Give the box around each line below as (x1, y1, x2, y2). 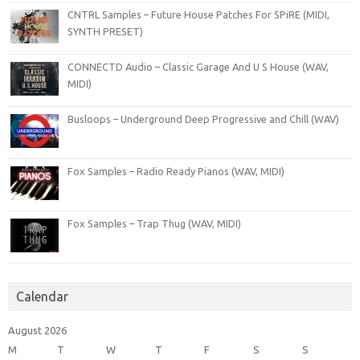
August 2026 (8, 324, 67, 336)
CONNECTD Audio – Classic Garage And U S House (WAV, (67, 60, 329, 72)
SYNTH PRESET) (67, 25, 143, 37)
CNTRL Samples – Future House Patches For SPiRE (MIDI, (67, 8, 329, 20)
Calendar (16, 288, 68, 304)
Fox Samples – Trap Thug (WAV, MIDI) (67, 217, 241, 229)
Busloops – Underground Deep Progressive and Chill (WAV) (67, 112, 339, 125)
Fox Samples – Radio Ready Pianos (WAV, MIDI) (67, 165, 284, 177)
